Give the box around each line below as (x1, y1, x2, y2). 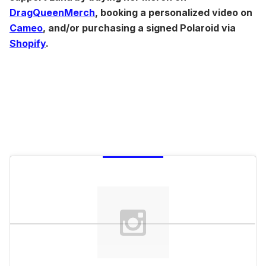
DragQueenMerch (9, 6, 95, 18)
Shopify (9, 37, 46, 49)
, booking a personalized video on (95, 6, 252, 18)
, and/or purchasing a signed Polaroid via (43, 21, 236, 34)
